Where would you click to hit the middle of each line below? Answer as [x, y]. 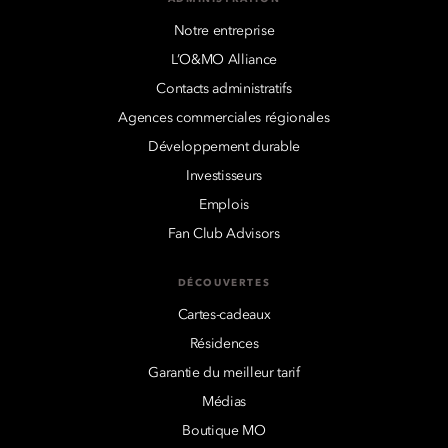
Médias [224, 401]
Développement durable [224, 146]
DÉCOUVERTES [224, 282]
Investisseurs [224, 175]
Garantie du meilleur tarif [224, 372]
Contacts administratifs [224, 88]
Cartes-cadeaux [224, 314]
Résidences [224, 343]
